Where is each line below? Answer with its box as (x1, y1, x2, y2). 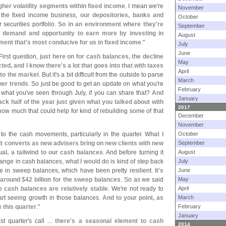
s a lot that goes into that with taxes (62, 62, 164, 69)
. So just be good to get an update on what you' (28, 80, 158, 87)
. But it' (38, 71, 57, 78)
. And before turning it (102, 149, 164, 156)
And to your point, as (102, 194, 164, 201)
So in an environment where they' (58, 21, 158, 28)
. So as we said (121, 176, 163, 183)
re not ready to (122, 185, 164, 192)
